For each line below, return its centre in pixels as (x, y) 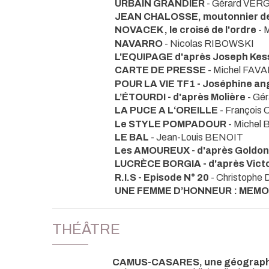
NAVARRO (139, 43)
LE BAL (133, 137)
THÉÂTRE (86, 230)
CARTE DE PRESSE (160, 70)
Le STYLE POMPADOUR (171, 124)
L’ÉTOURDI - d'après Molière (180, 97)
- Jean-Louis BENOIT (197, 137)
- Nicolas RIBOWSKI (208, 43)
